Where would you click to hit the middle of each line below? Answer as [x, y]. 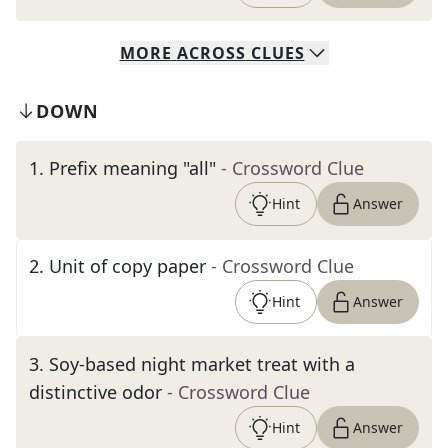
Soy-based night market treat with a [202, 364]
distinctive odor [95, 392]
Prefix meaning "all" [132, 168]
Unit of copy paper [127, 266]
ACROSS [211, 53]
